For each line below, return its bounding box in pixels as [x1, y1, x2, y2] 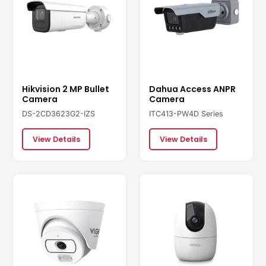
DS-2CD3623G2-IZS [22, 109, 95, 118]
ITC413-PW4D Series [149, 109, 223, 118]
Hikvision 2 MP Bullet [22, 83, 109, 95]
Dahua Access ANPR [149, 83, 236, 95]
